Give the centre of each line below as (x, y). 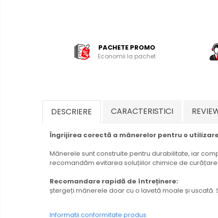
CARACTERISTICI (142, 111)
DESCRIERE (72, 111)
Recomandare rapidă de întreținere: (114, 181)
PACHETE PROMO (127, 47)
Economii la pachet (127, 56)
